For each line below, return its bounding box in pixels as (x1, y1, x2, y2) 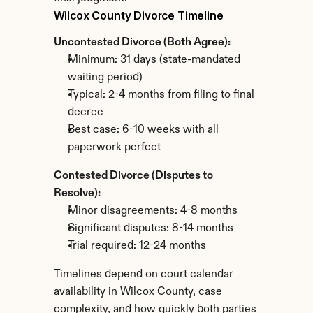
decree (67, 107, 103, 118)
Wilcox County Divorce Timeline (53, 8, 224, 22)
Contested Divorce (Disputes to (53, 170, 213, 182)
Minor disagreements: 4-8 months (67, 205, 238, 217)
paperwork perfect (67, 142, 161, 153)
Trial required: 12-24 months (67, 240, 206, 252)
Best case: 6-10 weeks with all (67, 124, 219, 136)
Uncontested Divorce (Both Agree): (53, 37, 231, 48)
